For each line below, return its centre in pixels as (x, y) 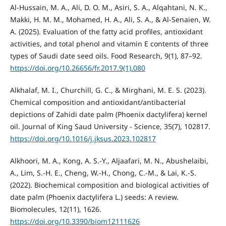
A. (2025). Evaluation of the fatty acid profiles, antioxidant (106, 32)
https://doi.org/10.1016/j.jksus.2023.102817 (83, 139)
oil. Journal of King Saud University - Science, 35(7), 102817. (110, 127)
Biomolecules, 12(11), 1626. (55, 209)
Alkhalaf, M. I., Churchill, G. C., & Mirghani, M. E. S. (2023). (108, 90)
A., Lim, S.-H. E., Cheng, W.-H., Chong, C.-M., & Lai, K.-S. (103, 173)
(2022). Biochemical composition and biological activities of (109, 185)
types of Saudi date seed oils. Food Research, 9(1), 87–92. (106, 56)
